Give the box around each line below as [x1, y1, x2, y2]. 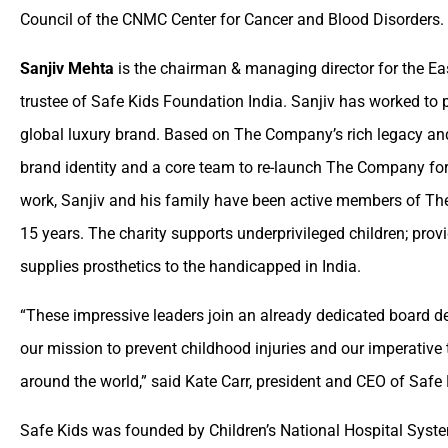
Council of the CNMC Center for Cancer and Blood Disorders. [20, 9, 444, 29]
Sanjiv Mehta [20, 58, 114, 78]
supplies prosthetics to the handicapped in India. [20, 256, 361, 276]
